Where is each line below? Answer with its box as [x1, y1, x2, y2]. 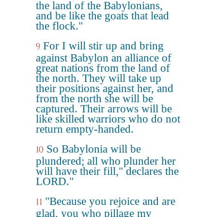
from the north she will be [36, 93, 153, 105]
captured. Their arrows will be [36, 103, 172, 115]
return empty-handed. [36, 123, 134, 135]
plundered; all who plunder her [36, 155, 176, 167]
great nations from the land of [36, 62, 170, 74]
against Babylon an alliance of [36, 52, 171, 64]
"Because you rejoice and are [45, 195, 175, 207]
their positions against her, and [36, 82, 173, 94]
